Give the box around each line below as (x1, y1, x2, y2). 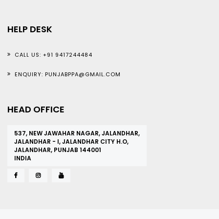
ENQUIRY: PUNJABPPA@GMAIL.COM (15, 70, 121, 78)
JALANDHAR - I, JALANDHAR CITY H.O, (14, 137, 129, 146)
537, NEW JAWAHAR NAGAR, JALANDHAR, (14, 129, 140, 137)
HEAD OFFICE (7, 103, 65, 115)
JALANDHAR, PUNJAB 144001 (14, 146, 101, 154)
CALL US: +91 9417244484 (15, 51, 92, 59)
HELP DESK (7, 23, 52, 35)
